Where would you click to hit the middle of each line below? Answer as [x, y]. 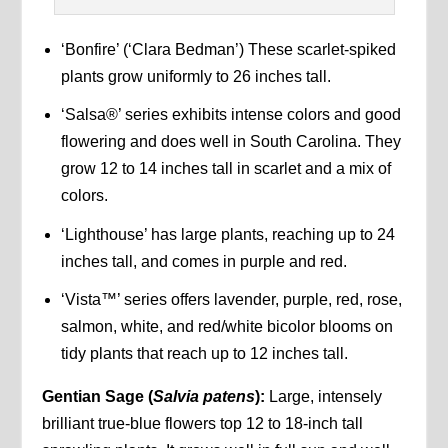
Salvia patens [204, 396]
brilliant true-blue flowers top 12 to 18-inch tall [203, 423]
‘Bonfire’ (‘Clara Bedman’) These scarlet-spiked [228, 50]
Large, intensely [326, 396]
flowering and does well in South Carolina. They [230, 142]
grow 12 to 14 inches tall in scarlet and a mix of [225, 169]
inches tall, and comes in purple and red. [203, 261]
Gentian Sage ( [98, 396]
